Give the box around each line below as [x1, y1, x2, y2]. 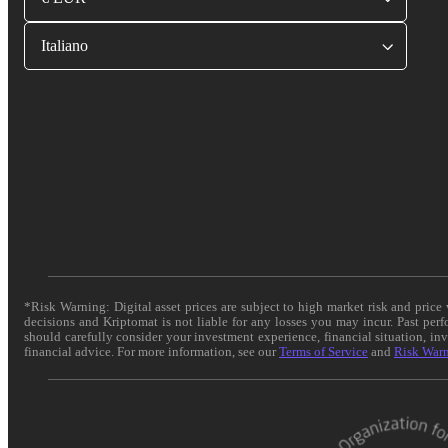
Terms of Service [279, 343, 368, 359]
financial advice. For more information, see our [24, 343, 279, 359]
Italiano [41, 37, 88, 54]
